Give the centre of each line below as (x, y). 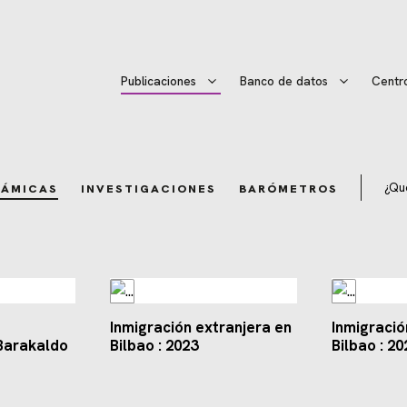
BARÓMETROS (288, 189)
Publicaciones (159, 82)
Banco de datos (284, 82)
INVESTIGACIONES (148, 189)
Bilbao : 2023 (154, 346)
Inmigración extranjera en (200, 328)
